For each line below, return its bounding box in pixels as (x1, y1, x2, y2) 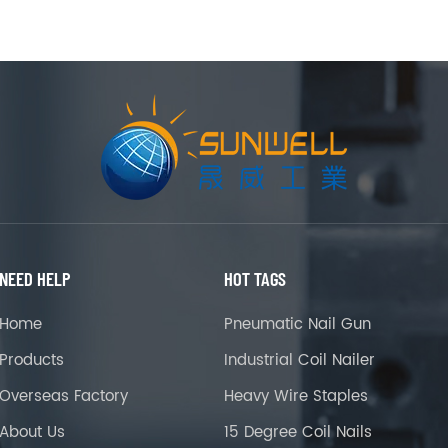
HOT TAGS (223, 266, 286, 290)
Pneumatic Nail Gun (223, 312, 371, 338)
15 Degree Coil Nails (223, 420, 372, 446)
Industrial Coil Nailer (223, 348, 375, 374)
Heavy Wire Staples (223, 384, 368, 410)
